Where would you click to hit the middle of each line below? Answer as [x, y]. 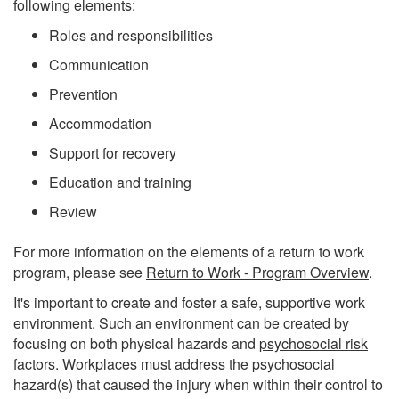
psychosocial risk [313, 344]
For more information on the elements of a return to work [189, 251]
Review [73, 212]
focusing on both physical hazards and [136, 344]
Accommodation [100, 124]
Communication [99, 65]
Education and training [120, 183]
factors [34, 364]
